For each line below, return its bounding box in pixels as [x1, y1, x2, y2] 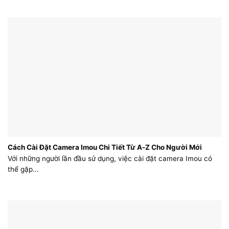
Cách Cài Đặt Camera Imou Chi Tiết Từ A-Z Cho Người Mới [8, 143, 202, 152]
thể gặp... [8, 165, 39, 174]
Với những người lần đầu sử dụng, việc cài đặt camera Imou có [8, 154, 212, 163]
